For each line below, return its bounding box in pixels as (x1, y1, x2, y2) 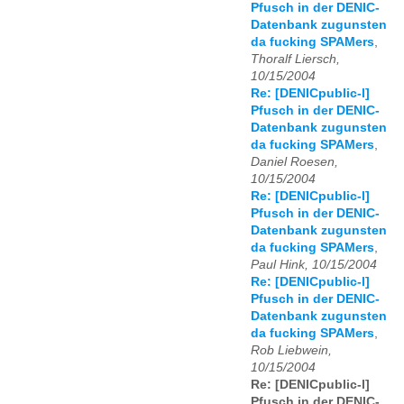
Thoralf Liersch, (251, 52, 340, 67)
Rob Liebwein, (251, 344, 332, 358)
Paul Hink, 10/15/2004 (251, 258, 377, 272)
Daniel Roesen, (251, 155, 338, 170)
